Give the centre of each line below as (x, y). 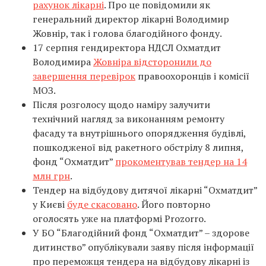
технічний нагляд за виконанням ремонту (129, 119)
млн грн (51, 176)
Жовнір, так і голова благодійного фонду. (127, 33)
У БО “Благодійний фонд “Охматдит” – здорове (141, 233)
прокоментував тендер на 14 (181, 161)
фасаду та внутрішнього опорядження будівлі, (139, 133)
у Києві (50, 204)
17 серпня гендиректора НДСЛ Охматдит (127, 47)
